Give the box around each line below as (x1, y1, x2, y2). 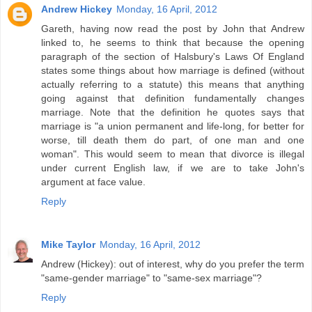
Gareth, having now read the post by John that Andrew (41, 22, 304, 34)
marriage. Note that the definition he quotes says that (41, 106, 304, 118)
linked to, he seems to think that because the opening (41, 36, 304, 48)
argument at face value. (41, 175, 146, 187)
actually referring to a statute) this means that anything (41, 78, 304, 90)
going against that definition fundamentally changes (41, 92, 304, 104)
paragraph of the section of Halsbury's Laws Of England (41, 50, 304, 62)
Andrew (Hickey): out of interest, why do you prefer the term (41, 258, 304, 270)
